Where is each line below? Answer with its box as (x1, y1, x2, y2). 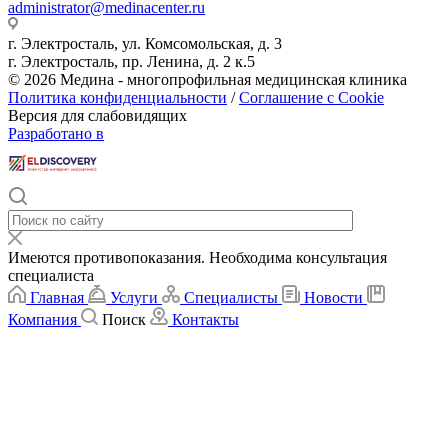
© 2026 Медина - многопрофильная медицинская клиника (8, 71, 407, 89)
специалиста (8, 267, 94, 285)
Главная (30, 289, 84, 307)
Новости (304, 289, 363, 307)
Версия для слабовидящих (8, 107, 187, 125)
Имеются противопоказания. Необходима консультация (8, 249, 387, 267)
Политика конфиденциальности (8, 89, 227, 107)
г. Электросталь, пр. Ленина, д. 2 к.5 (8, 53, 255, 71)
